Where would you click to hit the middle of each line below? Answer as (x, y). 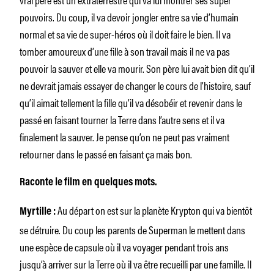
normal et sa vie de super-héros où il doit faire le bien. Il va (125, 33)
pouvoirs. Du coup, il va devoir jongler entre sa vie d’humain (129, 16)
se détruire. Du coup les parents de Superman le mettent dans (132, 229)
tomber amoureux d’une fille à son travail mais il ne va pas (125, 50)
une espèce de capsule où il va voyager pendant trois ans (124, 246)
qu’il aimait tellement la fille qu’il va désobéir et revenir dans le (131, 102)
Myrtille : (39, 212)
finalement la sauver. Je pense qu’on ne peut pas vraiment (124, 136)
